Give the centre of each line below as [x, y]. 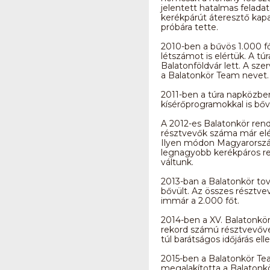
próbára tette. [190, 27]
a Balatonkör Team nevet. [215, 75]
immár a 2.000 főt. [200, 201]
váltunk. [177, 162]
